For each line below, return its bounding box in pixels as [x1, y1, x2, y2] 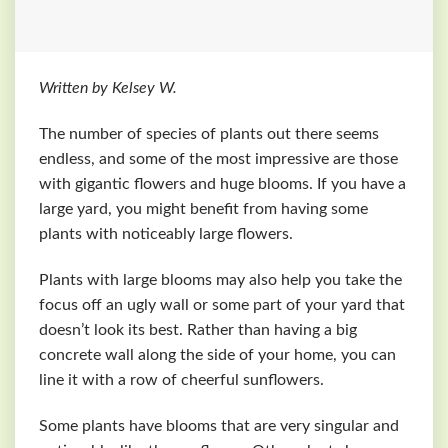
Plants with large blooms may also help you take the [39, 271, 402, 288]
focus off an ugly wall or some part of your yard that [39, 296, 405, 313]
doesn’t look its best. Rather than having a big [39, 321, 357, 338]
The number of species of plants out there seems [39, 126, 379, 143]
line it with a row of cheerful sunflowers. [39, 371, 324, 388]
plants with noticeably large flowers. [39, 226, 297, 243]
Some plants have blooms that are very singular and [39, 417, 399, 434]
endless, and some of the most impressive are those [39, 151, 398, 168]
